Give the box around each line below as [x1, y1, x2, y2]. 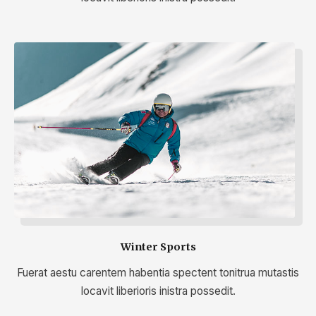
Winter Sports [120, 240, 196, 253]
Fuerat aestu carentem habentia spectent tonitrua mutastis [17, 265, 299, 279]
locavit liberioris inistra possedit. [80, 284, 236, 298]
